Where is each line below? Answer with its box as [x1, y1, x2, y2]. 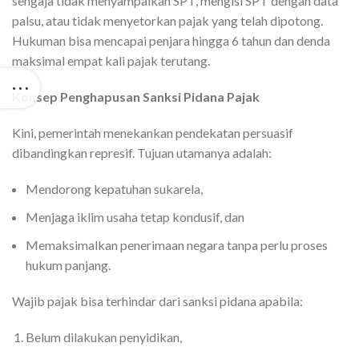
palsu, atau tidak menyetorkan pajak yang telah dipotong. [12, 13, 323, 28]
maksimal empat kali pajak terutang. [12, 53, 210, 68]
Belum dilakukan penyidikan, [26, 329, 182, 345]
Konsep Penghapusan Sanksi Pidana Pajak [12, 89, 260, 104]
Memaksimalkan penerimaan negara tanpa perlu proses [26, 237, 328, 252]
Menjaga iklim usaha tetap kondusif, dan [26, 209, 244, 224]
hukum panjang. [26, 257, 111, 272]
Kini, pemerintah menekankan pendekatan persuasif [12, 125, 293, 140]
